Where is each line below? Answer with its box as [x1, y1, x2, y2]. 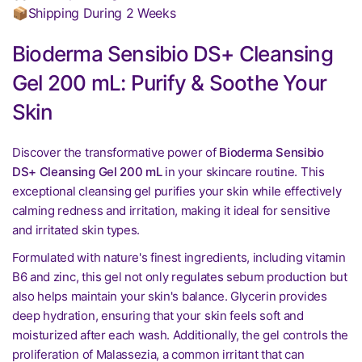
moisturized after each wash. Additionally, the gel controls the [12, 327, 348, 343]
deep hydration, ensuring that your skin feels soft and [12, 308, 304, 323]
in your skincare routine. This [162, 164, 325, 179]
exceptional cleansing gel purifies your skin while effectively [12, 183, 342, 199]
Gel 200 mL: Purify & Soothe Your [12, 70, 327, 95]
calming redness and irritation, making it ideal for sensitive [12, 203, 330, 218]
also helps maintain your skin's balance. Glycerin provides [12, 288, 327, 304]
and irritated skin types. [12, 222, 141, 238]
